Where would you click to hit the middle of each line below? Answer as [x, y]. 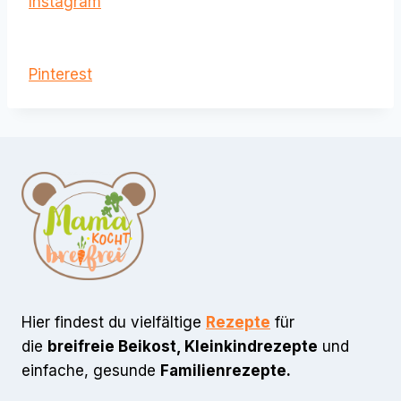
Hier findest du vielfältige [114, 323]
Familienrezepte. [226, 371]
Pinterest [60, 75]
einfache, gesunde [91, 371]
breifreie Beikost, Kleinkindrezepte [183, 347]
